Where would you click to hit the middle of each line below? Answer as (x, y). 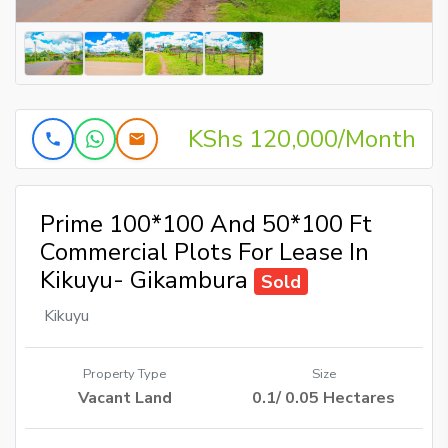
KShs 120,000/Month (302, 138)
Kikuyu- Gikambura (147, 279)
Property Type (124, 374)
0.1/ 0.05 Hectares (323, 398)
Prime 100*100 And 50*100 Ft (206, 223)
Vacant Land (124, 398)
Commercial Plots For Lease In (204, 251)
